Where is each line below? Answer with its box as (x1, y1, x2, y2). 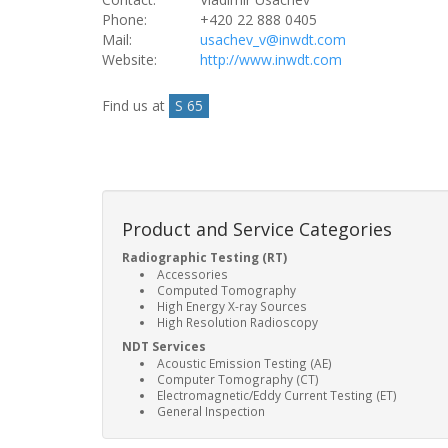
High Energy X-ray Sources (156, 298, 307, 314)
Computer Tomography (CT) (156, 371, 319, 387)
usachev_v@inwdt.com (199, 30, 346, 49)
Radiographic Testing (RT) (122, 249, 287, 265)
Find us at (102, 96, 169, 115)
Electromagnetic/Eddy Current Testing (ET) (156, 387, 397, 403)
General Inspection (156, 403, 265, 419)
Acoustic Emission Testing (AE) (156, 355, 332, 371)
